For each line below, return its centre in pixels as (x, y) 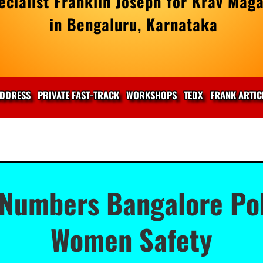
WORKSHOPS (151, 95)
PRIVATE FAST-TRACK (78, 95)
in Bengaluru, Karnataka (133, 24)
